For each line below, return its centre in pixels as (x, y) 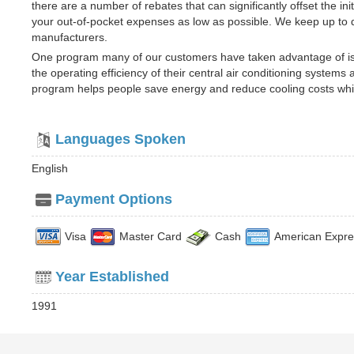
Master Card (151, 236)
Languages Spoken (121, 139)
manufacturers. (70, 37)
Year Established (112, 276)
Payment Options (114, 199)
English (50, 168)
